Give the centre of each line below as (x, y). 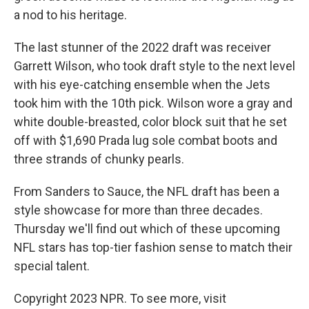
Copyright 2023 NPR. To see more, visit (120, 298)
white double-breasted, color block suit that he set (150, 122)
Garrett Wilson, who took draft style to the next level (154, 66)
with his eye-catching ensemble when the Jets (142, 84)
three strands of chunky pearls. (99, 159)
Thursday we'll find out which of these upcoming (147, 229)
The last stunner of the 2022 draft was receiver (142, 47)
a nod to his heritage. (70, 15)
